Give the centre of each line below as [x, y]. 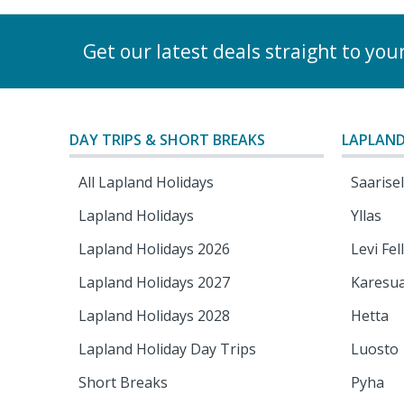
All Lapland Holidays [147, 182]
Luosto [375, 349]
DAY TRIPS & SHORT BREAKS [168, 140]
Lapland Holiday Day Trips [168, 349]
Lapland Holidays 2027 [155, 282]
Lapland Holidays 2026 [155, 249]
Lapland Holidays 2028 [155, 316]
